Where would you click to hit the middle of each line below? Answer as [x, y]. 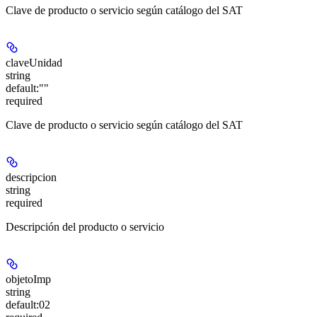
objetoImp [28, 279]
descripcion [31, 177]
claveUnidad [34, 62]
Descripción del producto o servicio [85, 226]
